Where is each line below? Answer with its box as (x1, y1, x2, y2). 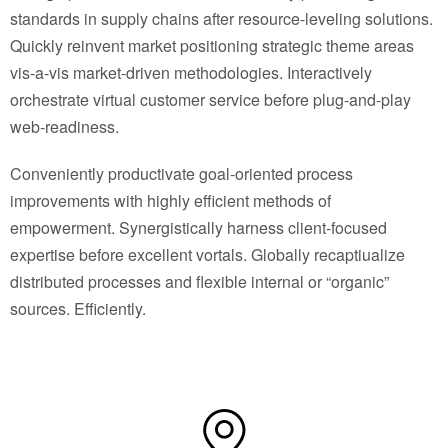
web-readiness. (10, 115, 119, 138)
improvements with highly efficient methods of (10, 189, 331, 212)
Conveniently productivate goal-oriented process (10, 162, 353, 185)
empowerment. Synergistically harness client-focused (10, 216, 387, 239)
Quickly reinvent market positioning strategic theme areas (10, 34, 414, 57)
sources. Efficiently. (10, 297, 146, 320)
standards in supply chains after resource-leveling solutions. (10, 7, 433, 30)
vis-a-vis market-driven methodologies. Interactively (10, 61, 372, 84)
